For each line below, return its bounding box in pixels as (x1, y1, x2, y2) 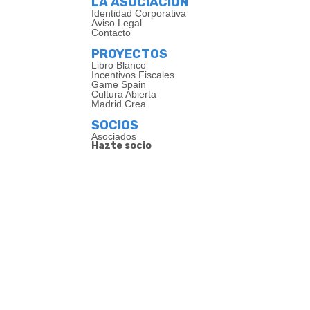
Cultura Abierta (91, 88, 156, 100)
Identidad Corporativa (91, 7, 186, 19)
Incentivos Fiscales (91, 69, 174, 80)
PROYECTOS (91, 46, 167, 62)
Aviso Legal (91, 17, 142, 28)
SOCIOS (91, 117, 138, 133)
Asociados (91, 130, 136, 142)
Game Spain (91, 78, 146, 90)
